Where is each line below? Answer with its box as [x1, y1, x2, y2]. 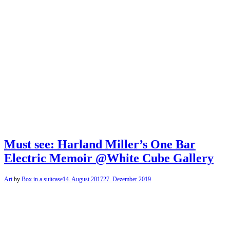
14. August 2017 [63, 175, 103, 183]
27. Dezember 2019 [103, 175, 151, 183]
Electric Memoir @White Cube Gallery [4, 151, 214, 165]
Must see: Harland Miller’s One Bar [4, 137, 196, 151]
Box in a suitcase [22, 175, 63, 183]
